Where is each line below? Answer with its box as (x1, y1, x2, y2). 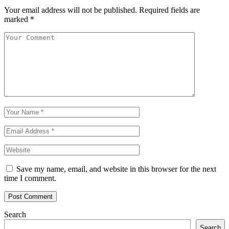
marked (4, 15, 30, 24)
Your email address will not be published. (4, 6, 137, 15)
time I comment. (4, 174, 56, 183)
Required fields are (139, 6, 200, 15)
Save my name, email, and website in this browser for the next (16, 165, 216, 174)
